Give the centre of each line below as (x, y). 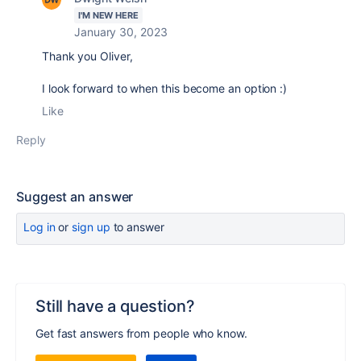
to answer (137, 227)
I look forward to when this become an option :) (166, 88)
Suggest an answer (75, 197)
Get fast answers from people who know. (141, 333)
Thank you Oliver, (87, 56)
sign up (91, 227)
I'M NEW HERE (108, 15)
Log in (39, 227)
